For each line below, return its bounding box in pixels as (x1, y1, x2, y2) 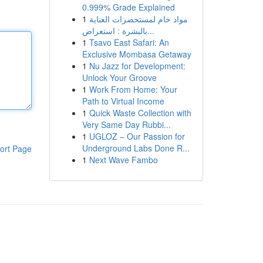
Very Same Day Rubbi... (82, 119, 171, 130)
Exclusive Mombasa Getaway (82, 48, 191, 60)
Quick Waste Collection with (89, 107, 191, 119)
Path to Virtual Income (82, 95, 164, 107)
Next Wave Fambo (89, 154, 158, 166)
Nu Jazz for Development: (89, 60, 186, 72)
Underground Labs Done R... (82, 142, 190, 154)
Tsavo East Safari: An (89, 36, 169, 48)
